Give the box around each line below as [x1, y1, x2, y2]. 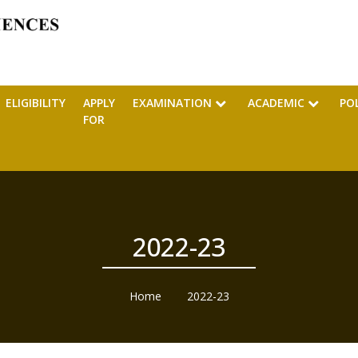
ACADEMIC [247, 95, 308, 111]
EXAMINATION [133, 95, 216, 111]
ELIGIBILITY [5, 95, 66, 111]
